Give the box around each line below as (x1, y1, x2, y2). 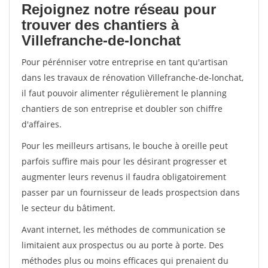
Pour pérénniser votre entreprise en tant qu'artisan (22, 56, 228, 68)
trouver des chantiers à (22, 17, 179, 33)
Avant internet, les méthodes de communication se (22, 224, 226, 235)
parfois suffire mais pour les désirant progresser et (22, 156, 227, 167)
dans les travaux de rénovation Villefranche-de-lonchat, (22, 72, 243, 83)
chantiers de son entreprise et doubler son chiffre (22, 103, 223, 114)
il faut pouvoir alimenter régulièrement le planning (22, 87, 227, 99)
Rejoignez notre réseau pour (22, 1, 216, 17)
